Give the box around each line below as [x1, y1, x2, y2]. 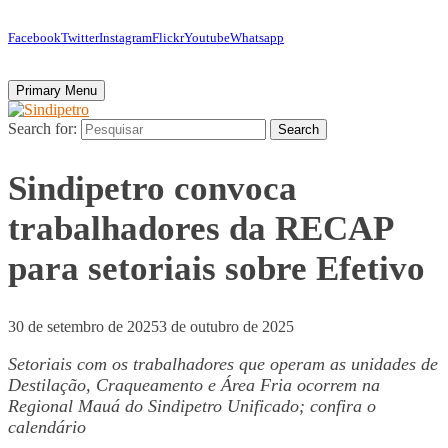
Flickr [152, 30, 184, 45]
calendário [8, 417, 86, 438]
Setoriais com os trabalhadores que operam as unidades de [8, 354, 438, 375]
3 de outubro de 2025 [159, 318, 294, 336]
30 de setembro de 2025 [8, 318, 159, 336]
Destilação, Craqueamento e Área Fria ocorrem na [8, 375, 380, 396]
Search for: [8, 120, 77, 137]
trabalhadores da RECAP [8, 209, 392, 249]
